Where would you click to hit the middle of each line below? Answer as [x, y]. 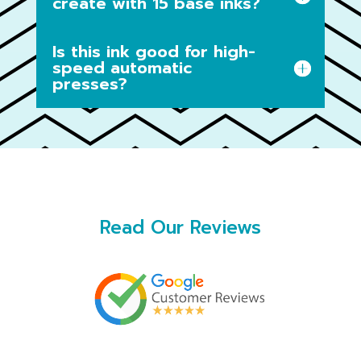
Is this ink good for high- [154, 52]
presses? [89, 84]
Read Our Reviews [180, 228]
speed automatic [122, 68]
